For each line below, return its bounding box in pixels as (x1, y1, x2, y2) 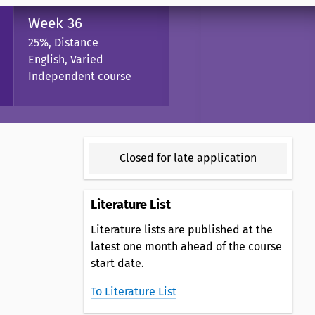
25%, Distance (28, 35, 98, 49)
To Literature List (90, 284, 176, 298)
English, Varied (28, 52, 103, 66)
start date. (90, 256, 144, 270)
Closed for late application (119, 150, 257, 165)
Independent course (28, 69, 131, 83)
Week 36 (28, 14, 82, 32)
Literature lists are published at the (90, 222, 273, 236)
